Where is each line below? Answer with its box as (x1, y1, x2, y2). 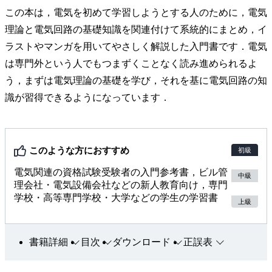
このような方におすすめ (29, 145, 130, 155)
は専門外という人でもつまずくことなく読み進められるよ (5, 58, 257, 69)
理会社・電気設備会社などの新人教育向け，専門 (14, 179, 228, 190)
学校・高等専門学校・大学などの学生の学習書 (14, 192, 219, 203)
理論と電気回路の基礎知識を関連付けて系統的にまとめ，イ (5, 24, 267, 35)
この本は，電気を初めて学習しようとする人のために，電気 (5, 7, 267, 18)
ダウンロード (112, 236, 171, 247)
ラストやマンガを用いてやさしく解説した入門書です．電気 (5, 41, 267, 52)
